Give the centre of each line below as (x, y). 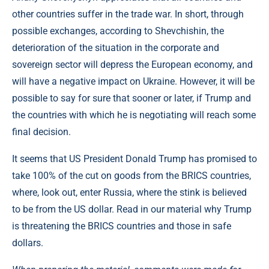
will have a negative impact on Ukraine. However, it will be (133, 81)
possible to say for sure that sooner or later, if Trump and (131, 98)
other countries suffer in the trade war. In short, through (128, 14)
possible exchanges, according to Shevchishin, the (118, 31)
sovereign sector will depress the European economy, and (132, 64)
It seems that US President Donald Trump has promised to (134, 159)
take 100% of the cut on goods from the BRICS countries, (131, 175)
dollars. (28, 243)
